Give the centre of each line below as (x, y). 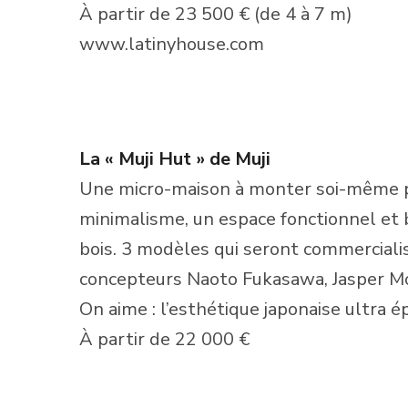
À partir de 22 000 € (164, 339)
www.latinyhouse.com (172, 44)
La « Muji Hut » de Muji (175, 158)
